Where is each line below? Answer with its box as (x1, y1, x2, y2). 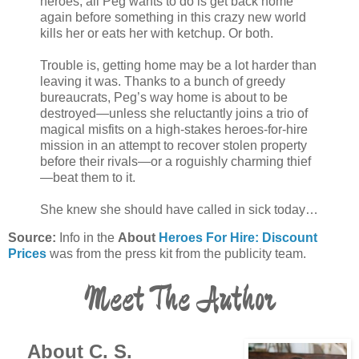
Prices (8, 247, 46, 261)
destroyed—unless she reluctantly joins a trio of (40, 106, 308, 120)
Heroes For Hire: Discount (159, 231, 317, 245)
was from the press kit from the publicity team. (46, 247, 306, 261)
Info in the (56, 231, 118, 245)
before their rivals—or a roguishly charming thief (40, 154, 311, 168)
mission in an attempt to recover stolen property (40, 138, 307, 152)
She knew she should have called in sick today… (40, 202, 318, 216)
